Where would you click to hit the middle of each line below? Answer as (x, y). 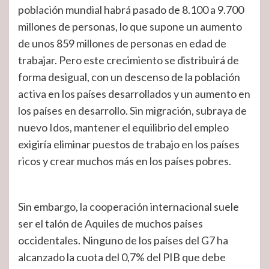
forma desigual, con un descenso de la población (129, 77)
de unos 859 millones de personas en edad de (122, 43)
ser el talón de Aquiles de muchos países (110, 223)
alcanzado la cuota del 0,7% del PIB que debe (122, 257)
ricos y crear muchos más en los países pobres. (125, 161)
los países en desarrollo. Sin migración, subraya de (132, 110)
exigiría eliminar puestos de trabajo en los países (129, 144)
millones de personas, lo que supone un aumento (130, 26)
